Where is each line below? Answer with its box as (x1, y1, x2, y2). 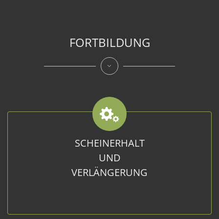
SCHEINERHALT (74, 136, 145, 150)
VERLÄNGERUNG (71, 166, 148, 179)
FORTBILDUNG (69, 34, 150, 50)
